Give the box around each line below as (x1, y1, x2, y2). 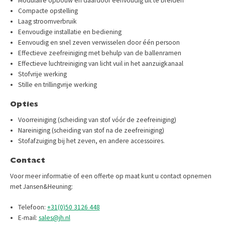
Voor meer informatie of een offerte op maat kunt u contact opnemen (10, 171, 211, 180)
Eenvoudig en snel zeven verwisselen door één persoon (18, 38, 180, 47)
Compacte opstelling (18, 6, 78, 15)
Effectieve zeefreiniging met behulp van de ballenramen (18, 48, 181, 57)
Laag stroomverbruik (18, 17, 77, 26)
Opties (10, 101, 38, 109)
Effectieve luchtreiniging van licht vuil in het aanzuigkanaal (18, 59, 183, 68)
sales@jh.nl (38, 213, 70, 222)
